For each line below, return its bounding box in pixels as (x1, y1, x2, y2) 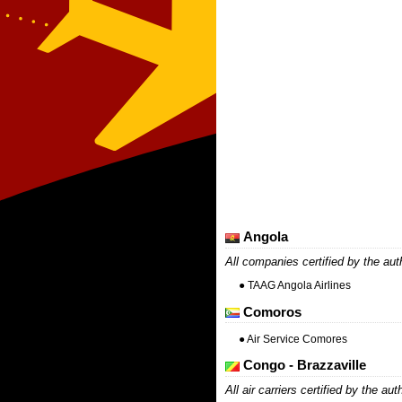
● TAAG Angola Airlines (238, 279, 351, 293)
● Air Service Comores (238, 332, 347, 345)
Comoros (239, 303, 301, 319)
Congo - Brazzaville (239, 357, 366, 373)
